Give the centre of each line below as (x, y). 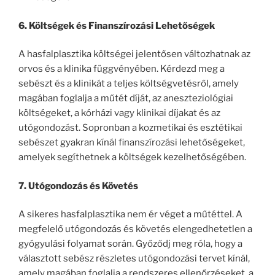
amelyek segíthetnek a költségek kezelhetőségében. (132, 157)
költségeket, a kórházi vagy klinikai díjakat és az (119, 113)
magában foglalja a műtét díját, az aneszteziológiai (126, 99)
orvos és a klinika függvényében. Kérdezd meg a (122, 69)
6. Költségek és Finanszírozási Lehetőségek (117, 25)
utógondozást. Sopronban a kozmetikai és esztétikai (130, 128)
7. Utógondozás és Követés (78, 186)
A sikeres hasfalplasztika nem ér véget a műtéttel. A (130, 215)
